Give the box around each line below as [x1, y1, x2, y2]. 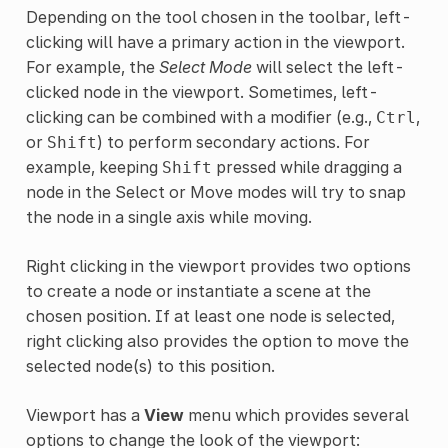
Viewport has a [25, 405, 144, 426]
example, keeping [25, 157, 162, 178]
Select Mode [158, 57, 252, 78]
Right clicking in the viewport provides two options [25, 256, 411, 277]
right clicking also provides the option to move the [25, 331, 409, 352]
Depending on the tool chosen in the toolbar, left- [25, 7, 412, 28]
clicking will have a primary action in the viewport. [25, 32, 405, 53]
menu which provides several [183, 405, 409, 426]
